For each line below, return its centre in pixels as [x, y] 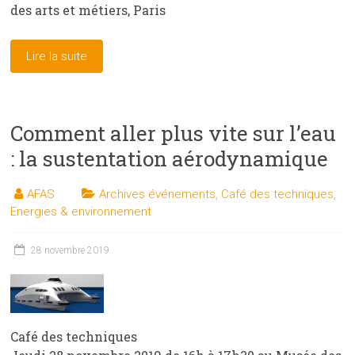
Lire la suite [57, 56]
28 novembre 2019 [71, 250]
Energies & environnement [81, 211]
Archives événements [158, 194]
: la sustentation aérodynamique [170, 158]
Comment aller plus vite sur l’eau [174, 133]
